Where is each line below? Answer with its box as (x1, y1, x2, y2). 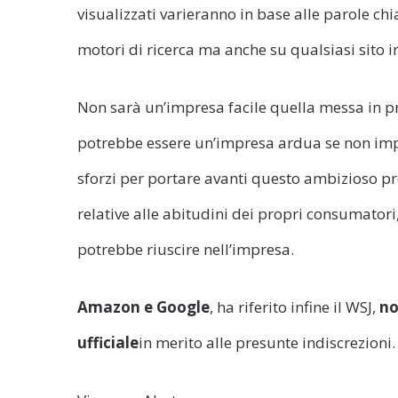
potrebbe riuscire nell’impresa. (77, 238, 294, 259)
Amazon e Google (77, 296, 210, 317)
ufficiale (77, 331, 139, 353)
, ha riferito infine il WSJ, (210, 296, 379, 317)
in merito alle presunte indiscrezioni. (139, 331, 395, 353)
